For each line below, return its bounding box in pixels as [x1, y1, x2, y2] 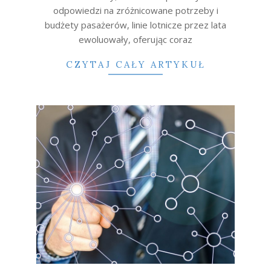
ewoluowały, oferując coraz [79, 33, 192, 46]
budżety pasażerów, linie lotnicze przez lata [45, 19, 226, 31]
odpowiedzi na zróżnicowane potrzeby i [53, 4, 218, 17]
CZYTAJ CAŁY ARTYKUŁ [65, 59, 206, 71]
